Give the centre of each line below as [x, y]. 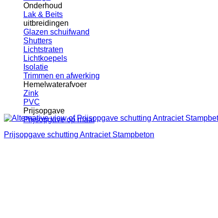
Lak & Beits [43, 15]
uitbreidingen [46, 23]
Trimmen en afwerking [62, 76]
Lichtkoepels [45, 58]
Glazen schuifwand [56, 32]
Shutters [38, 41]
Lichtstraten [43, 50]
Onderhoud [43, 6]
